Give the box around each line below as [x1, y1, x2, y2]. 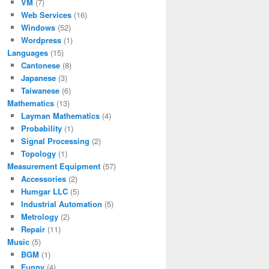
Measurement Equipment [7, 160, 100, 172]
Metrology [20, 211, 58, 223]
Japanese [20, 72, 56, 84]
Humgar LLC [20, 186, 68, 198]
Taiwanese [20, 85, 59, 97]
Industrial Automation [20, 198, 102, 210]
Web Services [20, 9, 71, 21]
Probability [20, 122, 62, 134]
